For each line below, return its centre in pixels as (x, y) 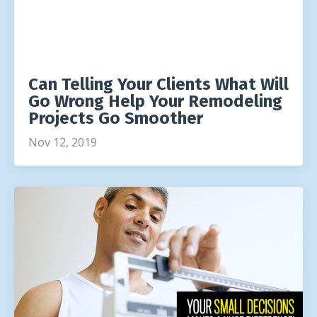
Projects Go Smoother (116, 119)
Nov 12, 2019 (63, 143)
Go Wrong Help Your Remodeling (155, 102)
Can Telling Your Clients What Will (158, 85)
